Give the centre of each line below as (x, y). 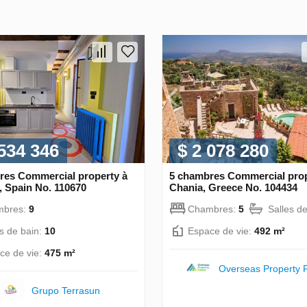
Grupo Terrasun (65, 290)
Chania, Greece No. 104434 (233, 187)
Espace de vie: (221, 231)
